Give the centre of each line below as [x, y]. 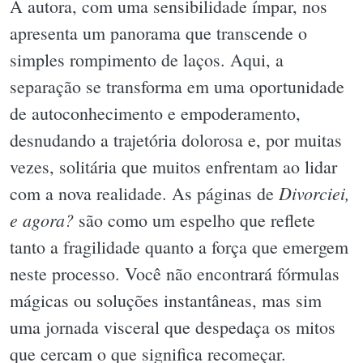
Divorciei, [314, 192]
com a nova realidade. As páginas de [144, 193]
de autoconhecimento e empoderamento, [155, 113]
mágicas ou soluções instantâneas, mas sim [166, 300]
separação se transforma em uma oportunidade [177, 86]
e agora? [42, 219]
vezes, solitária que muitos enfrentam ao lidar [173, 166]
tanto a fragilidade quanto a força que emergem [179, 246]
